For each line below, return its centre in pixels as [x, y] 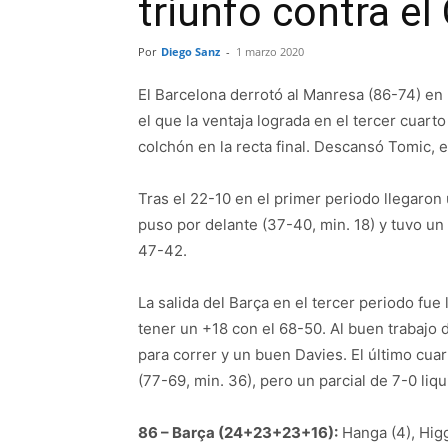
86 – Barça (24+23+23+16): [238, 432]
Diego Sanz [190, 51]
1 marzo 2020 [270, 51]
